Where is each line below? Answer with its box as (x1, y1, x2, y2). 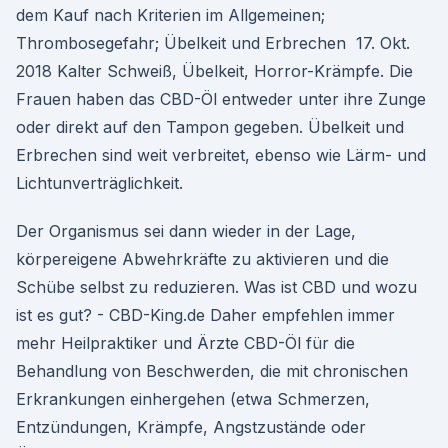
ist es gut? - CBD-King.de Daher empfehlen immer (16, 305, 395, 325)
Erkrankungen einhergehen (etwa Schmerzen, (16, 389, 370, 409)
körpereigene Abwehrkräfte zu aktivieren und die (16, 249, 389, 269)
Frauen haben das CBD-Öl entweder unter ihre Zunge (16, 89, 426, 109)
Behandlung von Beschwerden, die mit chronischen (16, 361, 408, 381)
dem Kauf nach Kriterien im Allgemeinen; (16, 5, 325, 25)
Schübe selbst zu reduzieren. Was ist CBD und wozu (16, 277, 417, 297)
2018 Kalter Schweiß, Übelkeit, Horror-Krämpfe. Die (16, 61, 413, 81)
